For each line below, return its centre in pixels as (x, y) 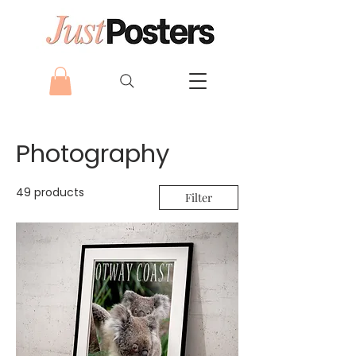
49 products (50, 192)
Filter (199, 197)
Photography (93, 153)
